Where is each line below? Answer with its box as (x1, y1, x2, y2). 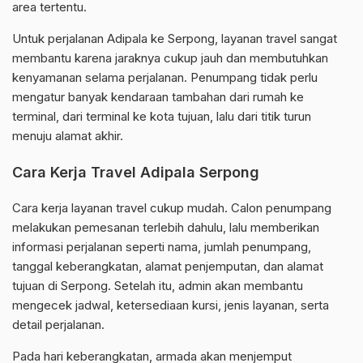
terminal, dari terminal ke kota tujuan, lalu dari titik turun (12, 109, 311, 125)
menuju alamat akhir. (12, 128, 123, 144)
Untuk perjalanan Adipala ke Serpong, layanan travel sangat (12, 31, 337, 47)
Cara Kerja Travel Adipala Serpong (12, 164, 259, 181)
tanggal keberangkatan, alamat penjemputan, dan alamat (12, 258, 323, 275)
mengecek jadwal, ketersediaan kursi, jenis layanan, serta (12, 297, 329, 314)
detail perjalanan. (12, 317, 105, 333)
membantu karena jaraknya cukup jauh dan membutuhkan (12, 50, 328, 66)
